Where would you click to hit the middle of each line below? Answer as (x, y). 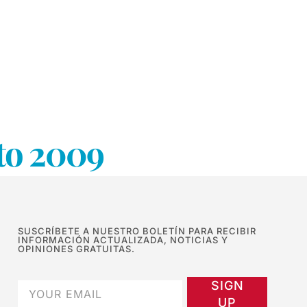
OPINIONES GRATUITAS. (76, 248)
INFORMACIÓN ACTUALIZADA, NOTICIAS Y (123, 240)
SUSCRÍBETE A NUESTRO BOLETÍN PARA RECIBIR (137, 231)
